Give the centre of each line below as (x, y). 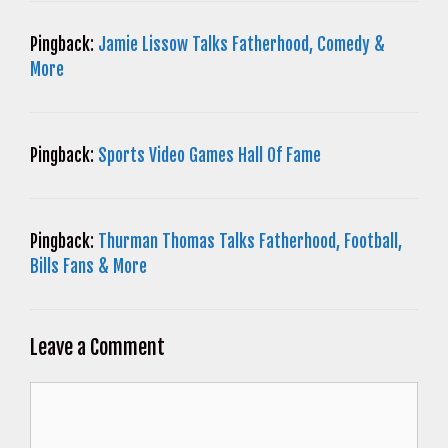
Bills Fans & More (92, 267)
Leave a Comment (97, 347)
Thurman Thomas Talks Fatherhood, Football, (250, 242)
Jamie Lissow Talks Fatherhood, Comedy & (241, 45)
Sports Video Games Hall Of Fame (209, 156)
